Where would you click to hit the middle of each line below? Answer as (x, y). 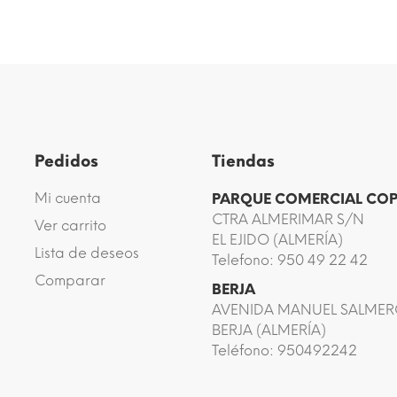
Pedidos (66, 161)
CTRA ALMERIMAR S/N (288, 219)
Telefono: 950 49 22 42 (290, 260)
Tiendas (243, 161)
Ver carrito (70, 226)
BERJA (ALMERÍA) (269, 330)
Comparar (70, 280)
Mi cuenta (68, 198)
